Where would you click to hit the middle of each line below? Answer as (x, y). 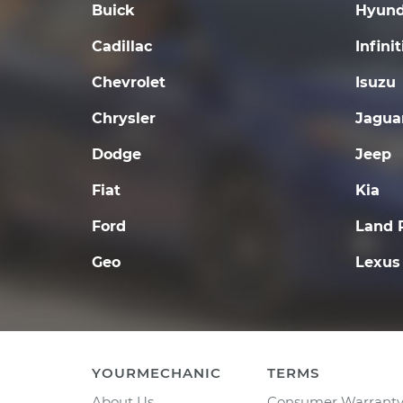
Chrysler (124, 118)
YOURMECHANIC (157, 373)
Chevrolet (129, 82)
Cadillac (122, 46)
